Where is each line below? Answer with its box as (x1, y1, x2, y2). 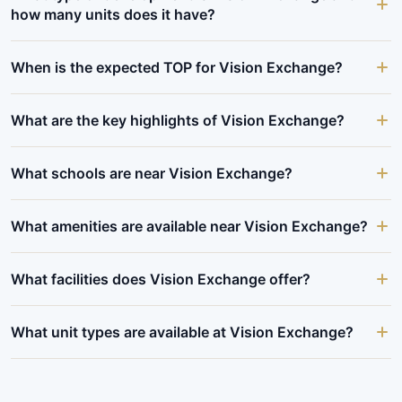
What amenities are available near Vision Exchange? (11, 216, 368, 235)
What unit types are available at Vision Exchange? (11, 322, 354, 341)
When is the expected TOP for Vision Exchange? (11, 57, 343, 76)
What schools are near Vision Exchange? (11, 163, 293, 182)
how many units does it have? (11, 4, 215, 23)
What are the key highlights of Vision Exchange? (11, 110, 345, 129)
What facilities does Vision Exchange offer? (11, 269, 310, 288)
